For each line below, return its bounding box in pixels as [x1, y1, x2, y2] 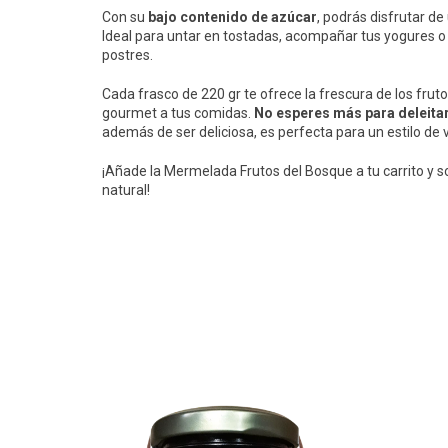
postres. [102, 47, 153, 64]
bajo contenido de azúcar [148, 9, 317, 26]
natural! [102, 182, 150, 199]
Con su [102, 9, 148, 26]
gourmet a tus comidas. [102, 105, 254, 122]
